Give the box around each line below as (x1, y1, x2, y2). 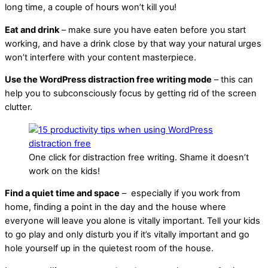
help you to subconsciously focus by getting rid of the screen (5, 88, 257, 99)
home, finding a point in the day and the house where (5, 202, 226, 213)
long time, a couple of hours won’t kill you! (5, 2, 176, 13)
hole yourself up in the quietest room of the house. (5, 243, 214, 254)
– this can (212, 74, 253, 86)
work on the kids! (29, 165, 100, 176)
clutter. (5, 102, 32, 113)
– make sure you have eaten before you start (59, 24, 246, 35)
